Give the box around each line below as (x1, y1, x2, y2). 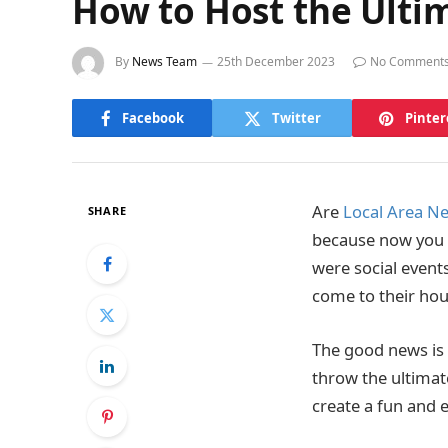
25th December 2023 (217, 53, 335, 71)
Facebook (121, 108, 184, 127)
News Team (132, 53, 197, 71)
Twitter (271, 108, 321, 127)
